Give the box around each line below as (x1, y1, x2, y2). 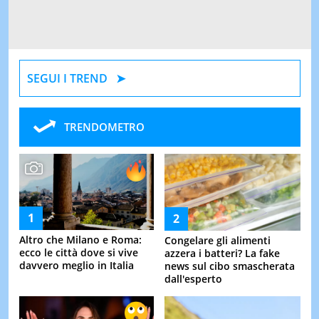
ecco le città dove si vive (19, 246, 138, 260)
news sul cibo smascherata (164, 258, 295, 273)
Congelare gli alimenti (164, 233, 271, 247)
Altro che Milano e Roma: (19, 233, 142, 247)
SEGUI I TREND (26, 70, 108, 86)
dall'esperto (164, 271, 222, 286)
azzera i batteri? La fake (164, 246, 280, 260)
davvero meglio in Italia (19, 258, 134, 273)
